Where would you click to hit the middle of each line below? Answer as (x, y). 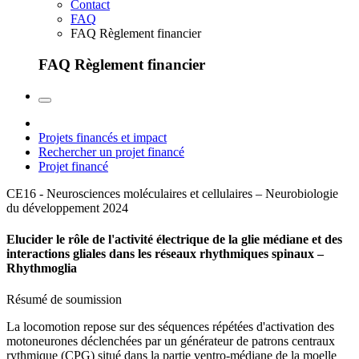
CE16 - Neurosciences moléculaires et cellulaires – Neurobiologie (172, 193)
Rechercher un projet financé (111, 151)
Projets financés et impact (103, 137)
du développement (53, 208)
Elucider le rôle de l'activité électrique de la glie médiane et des (174, 240)
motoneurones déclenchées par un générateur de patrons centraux (171, 341)
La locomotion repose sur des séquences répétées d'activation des (170, 327)
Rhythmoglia (42, 268)
